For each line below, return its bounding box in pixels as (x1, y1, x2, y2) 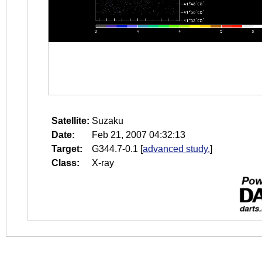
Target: (51, 144, 82, 154)
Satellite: (51, 116, 89, 126)
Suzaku (92, 116, 123, 126)
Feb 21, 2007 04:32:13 (92, 130, 185, 140)
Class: (51, 158, 80, 168)
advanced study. (143, 144, 210, 154)
